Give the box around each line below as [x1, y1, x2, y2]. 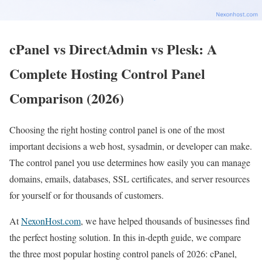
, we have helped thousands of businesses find [81, 215, 250, 227]
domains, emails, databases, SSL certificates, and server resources [9, 173, 250, 185]
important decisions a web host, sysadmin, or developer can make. [9, 140, 252, 153]
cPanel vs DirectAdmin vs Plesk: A [9, 38, 217, 59]
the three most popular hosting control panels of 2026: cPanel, [9, 247, 237, 260]
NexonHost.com [21, 215, 81, 227]
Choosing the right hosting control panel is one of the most [9, 123, 225, 136]
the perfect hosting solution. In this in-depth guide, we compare [9, 231, 241, 244]
